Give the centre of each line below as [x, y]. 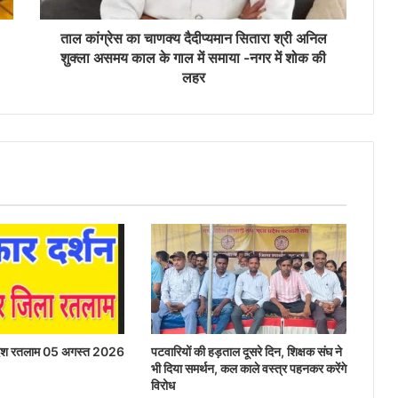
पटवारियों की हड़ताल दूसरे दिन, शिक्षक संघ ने [246, 352]
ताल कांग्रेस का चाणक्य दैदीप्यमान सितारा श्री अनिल [193, 39]
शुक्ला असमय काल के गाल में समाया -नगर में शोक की [193, 58]
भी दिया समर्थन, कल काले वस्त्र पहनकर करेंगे [248, 369]
